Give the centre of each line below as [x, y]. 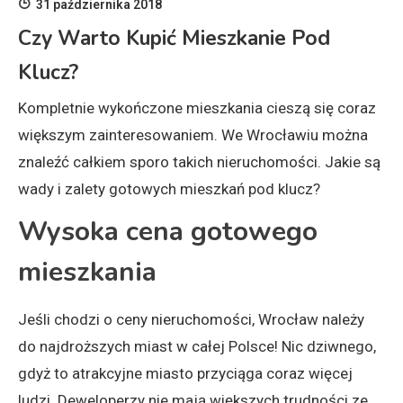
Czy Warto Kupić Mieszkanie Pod [174, 39]
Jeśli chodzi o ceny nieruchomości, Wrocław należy [191, 320]
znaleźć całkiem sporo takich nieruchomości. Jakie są [199, 162]
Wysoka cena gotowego [168, 232]
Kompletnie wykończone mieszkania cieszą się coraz [197, 108]
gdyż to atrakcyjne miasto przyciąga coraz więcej [185, 374]
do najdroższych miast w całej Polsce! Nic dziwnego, [197, 347]
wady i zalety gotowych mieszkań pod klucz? [169, 189]
